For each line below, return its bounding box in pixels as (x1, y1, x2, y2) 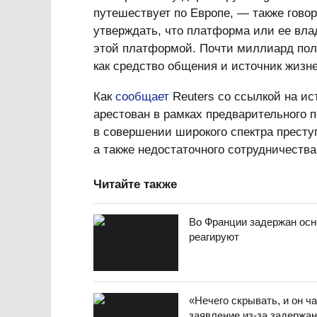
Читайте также (93, 178, 177, 191)
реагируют (189, 231, 239, 243)
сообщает (115, 90, 169, 103)
